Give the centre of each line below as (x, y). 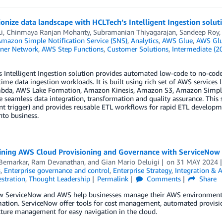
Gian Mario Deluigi (130, 162)
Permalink (113, 179)
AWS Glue (177, 40)
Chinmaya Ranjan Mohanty (48, 32)
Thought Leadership (59, 179)
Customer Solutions (138, 49)
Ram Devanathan (57, 162)
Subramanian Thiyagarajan (134, 32)
